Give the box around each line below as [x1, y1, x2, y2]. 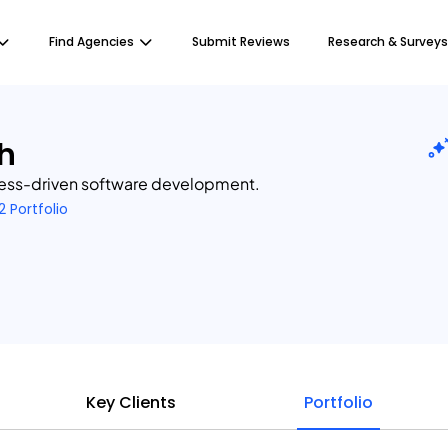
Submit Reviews [192, 33, 290, 50]
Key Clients [86, 391, 176, 414]
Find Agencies [49, 33, 134, 50]
